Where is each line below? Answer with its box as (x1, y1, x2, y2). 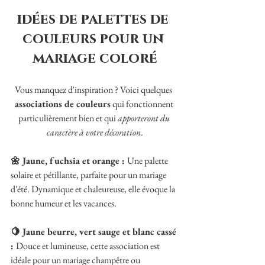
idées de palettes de (17, 10, 172, 29)
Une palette (127, 154, 170, 167)
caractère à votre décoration (46, 126, 141, 138)
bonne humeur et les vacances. (11, 197, 117, 209)
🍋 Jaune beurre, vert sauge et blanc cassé (11, 225, 179, 238)
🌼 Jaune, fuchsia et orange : (11, 154, 127, 167)
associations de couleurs (14, 98, 111, 110)
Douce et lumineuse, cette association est (16, 240, 161, 252)
